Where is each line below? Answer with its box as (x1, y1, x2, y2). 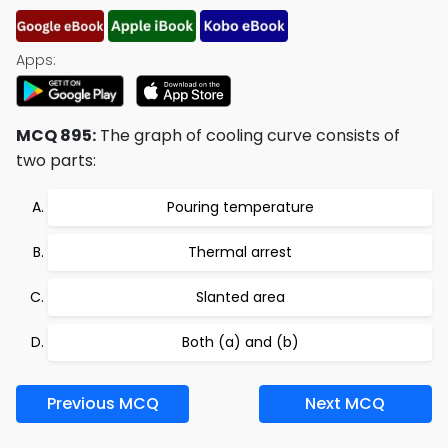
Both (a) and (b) (181, 332, 299, 352)
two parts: (16, 149, 96, 172)
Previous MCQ (46, 392, 159, 415)
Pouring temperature (166, 197, 314, 217)
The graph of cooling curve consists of (96, 124, 400, 147)
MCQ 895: (16, 124, 96, 147)
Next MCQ (305, 392, 386, 415)
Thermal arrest (188, 242, 292, 262)
